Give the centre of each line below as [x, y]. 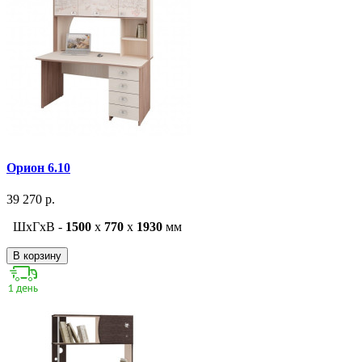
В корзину [37, 256]
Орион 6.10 [38, 168]
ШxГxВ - [39, 227]
